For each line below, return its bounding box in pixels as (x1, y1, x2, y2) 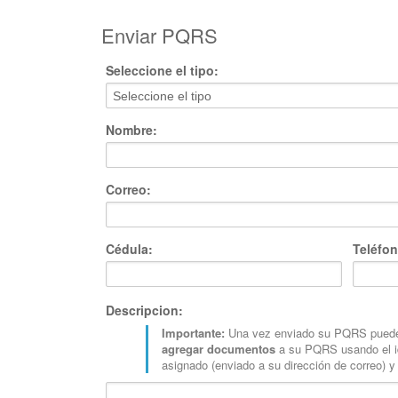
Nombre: (106, 121, 158, 139)
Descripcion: (106, 301, 184, 319)
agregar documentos (162, 340, 280, 357)
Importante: (162, 324, 226, 341)
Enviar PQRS (101, 21, 219, 49)
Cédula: (106, 240, 154, 258)
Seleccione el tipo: (106, 61, 219, 79)
